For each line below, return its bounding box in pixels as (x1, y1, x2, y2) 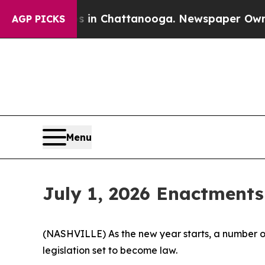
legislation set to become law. (43, 244, 177, 256)
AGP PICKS (12, 13, 65, 25)
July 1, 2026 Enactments (43, 182, 264, 205)
